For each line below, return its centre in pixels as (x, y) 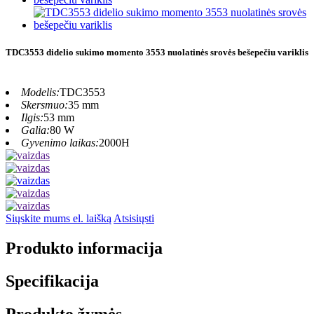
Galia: (35, 130)
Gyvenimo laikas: (60, 142)
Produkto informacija (84, 248)
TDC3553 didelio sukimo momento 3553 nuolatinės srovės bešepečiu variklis (157, 52)
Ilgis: (32, 117)
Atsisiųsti (134, 218)
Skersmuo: (45, 104)
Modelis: (40, 92)
